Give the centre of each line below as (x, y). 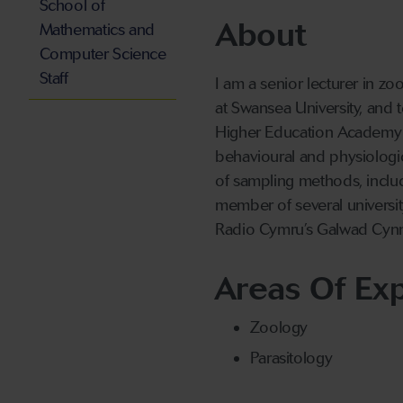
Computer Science (103, 54)
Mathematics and (97, 30)
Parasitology (291, 358)
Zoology (279, 327)
